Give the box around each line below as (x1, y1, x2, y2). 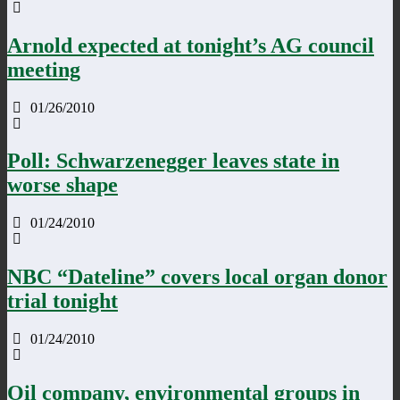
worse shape (7, 173, 118, 197)
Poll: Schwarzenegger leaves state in (7, 149, 339, 173)
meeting (7, 57, 80, 81)
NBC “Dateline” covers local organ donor (7, 265, 387, 289)
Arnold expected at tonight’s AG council (7, 33, 374, 57)
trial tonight (7, 289, 118, 313)
